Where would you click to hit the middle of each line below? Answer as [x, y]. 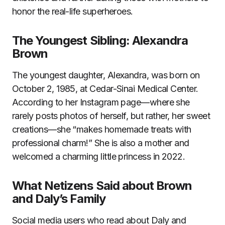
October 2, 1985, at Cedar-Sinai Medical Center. [105, 89]
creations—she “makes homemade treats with [102, 130]
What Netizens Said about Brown [102, 186]
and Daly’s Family [59, 199]
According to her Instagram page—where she [101, 102]
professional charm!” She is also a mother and [101, 143]
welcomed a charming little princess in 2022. [99, 157]
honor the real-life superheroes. [73, 12]
